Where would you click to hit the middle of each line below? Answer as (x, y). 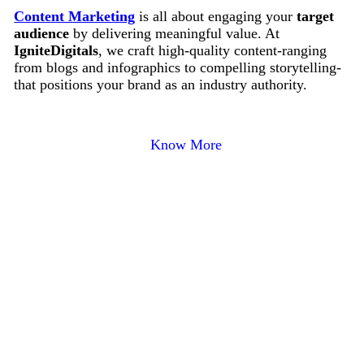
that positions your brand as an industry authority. (161, 85)
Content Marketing (75, 17)
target (316, 17)
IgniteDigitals (56, 51)
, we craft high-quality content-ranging (213, 51)
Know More (186, 145)
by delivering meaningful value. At (175, 34)
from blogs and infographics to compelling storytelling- (178, 68)
